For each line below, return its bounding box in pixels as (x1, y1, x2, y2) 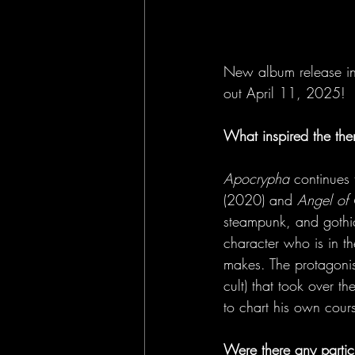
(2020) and (223, 190, 297, 209)
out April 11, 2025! (223, 83, 345, 102)
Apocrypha (223, 169, 294, 188)
